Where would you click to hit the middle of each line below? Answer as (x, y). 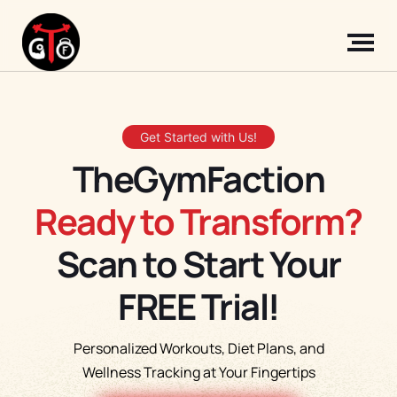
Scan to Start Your (198, 264)
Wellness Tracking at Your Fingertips (198, 372)
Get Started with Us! (198, 137)
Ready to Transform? (198, 221)
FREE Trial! (198, 306)
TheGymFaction (198, 179)
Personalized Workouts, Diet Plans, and (198, 348)
